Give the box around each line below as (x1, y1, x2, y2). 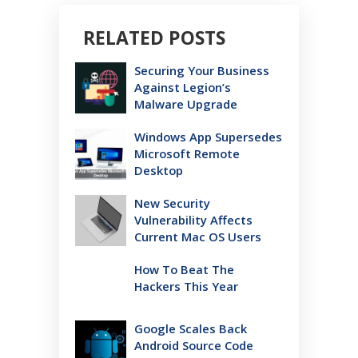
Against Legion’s (134, 78, 231, 95)
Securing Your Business (134, 62, 269, 78)
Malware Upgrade (134, 95, 237, 112)
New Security (134, 194, 210, 211)
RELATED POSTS (83, 24, 225, 50)
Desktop (134, 161, 183, 178)
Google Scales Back (134, 320, 247, 336)
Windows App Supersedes (134, 128, 282, 145)
